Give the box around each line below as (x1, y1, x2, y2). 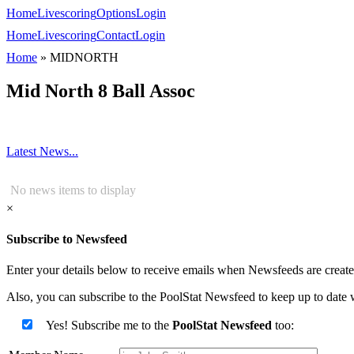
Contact (96, 28, 135, 42)
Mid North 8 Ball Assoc (6, 80, 195, 101)
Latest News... (6, 144, 78, 158)
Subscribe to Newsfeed (6, 232, 127, 247)
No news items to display (10, 183, 136, 197)
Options (96, 6, 136, 20)
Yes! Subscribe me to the (46, 318, 172, 333)
